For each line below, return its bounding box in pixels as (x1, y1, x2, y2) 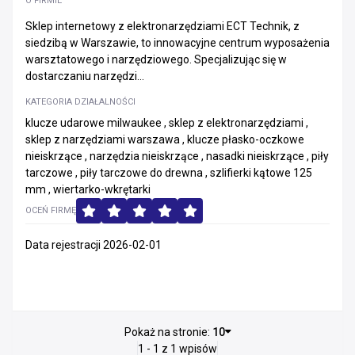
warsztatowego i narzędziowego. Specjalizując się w (25, 53, 287, 66)
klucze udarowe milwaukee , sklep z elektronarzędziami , (25, 116, 308, 129)
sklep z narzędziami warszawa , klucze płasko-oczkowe (25, 133, 304, 146)
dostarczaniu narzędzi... (25, 70, 144, 82)
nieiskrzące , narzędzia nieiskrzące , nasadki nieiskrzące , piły (25, 150, 329, 162)
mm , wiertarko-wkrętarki (25, 183, 151, 196)
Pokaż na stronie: (124, 326, 212, 338)
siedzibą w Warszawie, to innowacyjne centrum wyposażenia (25, 36, 330, 49)
